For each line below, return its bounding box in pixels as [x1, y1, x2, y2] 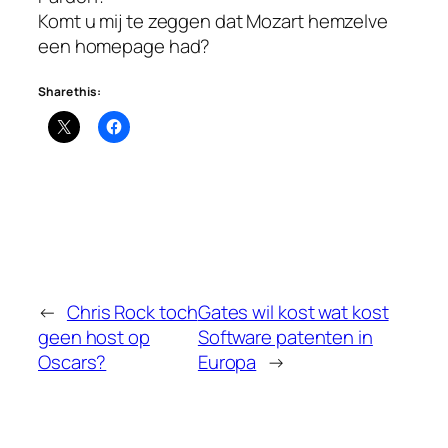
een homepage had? [38, 32, 211, 59]
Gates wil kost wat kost [197, 298, 389, 325]
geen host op [38, 323, 150, 350]
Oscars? [38, 348, 107, 375]
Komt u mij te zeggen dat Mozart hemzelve [38, 7, 388, 34]
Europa [197, 348, 257, 375]
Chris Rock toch [66, 298, 198, 325]
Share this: [38, 83, 101, 101]
